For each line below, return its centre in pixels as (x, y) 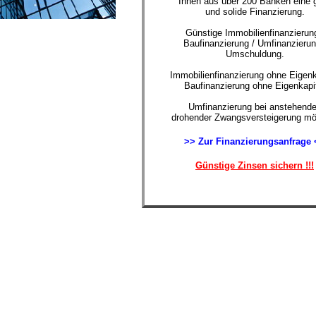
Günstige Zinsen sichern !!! (255, 165)
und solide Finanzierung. (255, 12)
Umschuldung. (255, 54)
